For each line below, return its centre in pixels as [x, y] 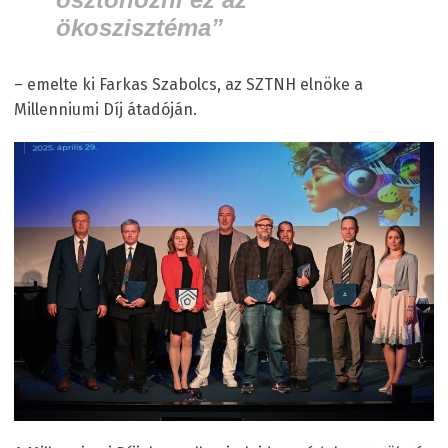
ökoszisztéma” [139, 27]
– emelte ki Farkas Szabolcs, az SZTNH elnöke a [188, 84]
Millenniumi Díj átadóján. [105, 109]
